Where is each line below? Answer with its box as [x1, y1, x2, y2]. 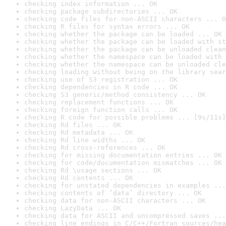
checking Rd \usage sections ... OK [24, 166, 161, 174]
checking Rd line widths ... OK [24, 136, 145, 144]
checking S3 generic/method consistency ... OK [24, 91, 206, 98]
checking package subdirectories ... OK [24, 8, 178, 15]
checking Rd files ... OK [24, 121, 121, 129]
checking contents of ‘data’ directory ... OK [24, 189, 202, 197]
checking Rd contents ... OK [24, 174, 133, 182]
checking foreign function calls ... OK [24, 106, 178, 114]
